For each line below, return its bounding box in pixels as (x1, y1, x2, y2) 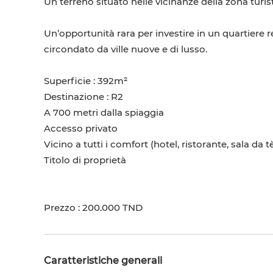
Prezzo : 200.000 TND (44, 202, 143, 214)
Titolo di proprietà (44, 154, 126, 166)
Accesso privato (44, 122, 118, 135)
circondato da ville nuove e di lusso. (44, 43, 207, 55)
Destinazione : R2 (44, 91, 123, 103)
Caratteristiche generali (44, 255, 162, 267)
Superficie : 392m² (44, 75, 127, 87)
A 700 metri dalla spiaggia (44, 107, 164, 119)
